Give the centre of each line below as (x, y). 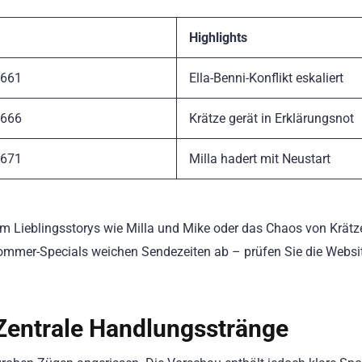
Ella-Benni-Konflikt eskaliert (266, 78)
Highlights (218, 37)
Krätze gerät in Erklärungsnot (271, 118)
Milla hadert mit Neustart (260, 158)
